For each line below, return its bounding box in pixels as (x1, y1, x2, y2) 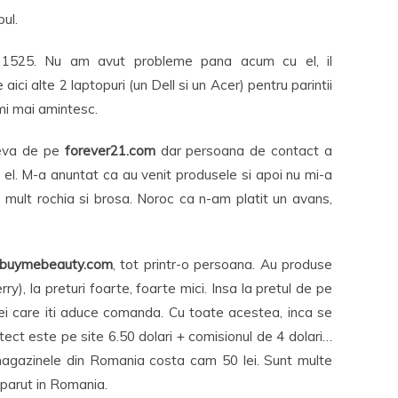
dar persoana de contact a (160, 142, 333, 159)
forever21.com (64, 142, 161, 159)
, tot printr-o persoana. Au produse (112, 256, 333, 273)
